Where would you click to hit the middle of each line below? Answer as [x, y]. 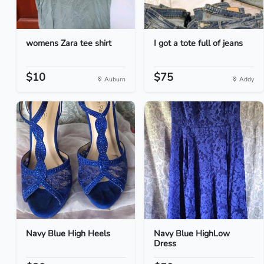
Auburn [114, 79]
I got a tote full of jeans [199, 43]
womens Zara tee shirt [69, 43]
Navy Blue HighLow [192, 233]
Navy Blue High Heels [68, 233]
